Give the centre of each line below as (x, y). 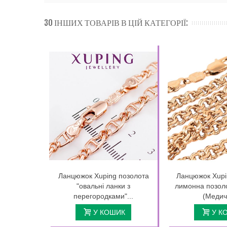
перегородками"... (103, 196)
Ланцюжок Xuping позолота (103, 176)
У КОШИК (109, 212)
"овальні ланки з (103, 186)
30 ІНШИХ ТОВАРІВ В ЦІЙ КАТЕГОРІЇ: (116, 23)
